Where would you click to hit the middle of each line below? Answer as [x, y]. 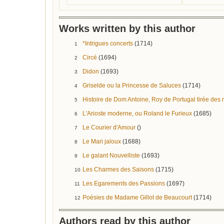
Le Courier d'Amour [109, 127]
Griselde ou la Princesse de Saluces [132, 85]
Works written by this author [127, 28]
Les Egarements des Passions [124, 183]
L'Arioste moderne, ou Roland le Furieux [137, 113]
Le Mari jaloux [102, 141]
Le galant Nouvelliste [111, 155]
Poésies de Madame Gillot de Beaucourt [137, 197]
